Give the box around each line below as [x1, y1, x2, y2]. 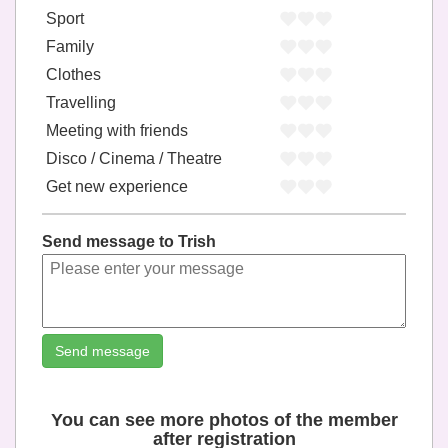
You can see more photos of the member [50, 409, 398, 430]
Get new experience [46, 177, 188, 195]
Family [46, 37, 94, 55]
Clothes [46, 65, 101, 83]
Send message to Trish [42, 232, 217, 250]
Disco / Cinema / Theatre [46, 149, 222, 167]
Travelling [46, 93, 116, 111]
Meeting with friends [46, 121, 188, 139]
